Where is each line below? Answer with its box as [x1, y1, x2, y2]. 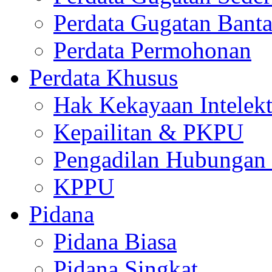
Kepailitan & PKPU [53, 118, 243, 145]
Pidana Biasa [53, 228, 177, 254]
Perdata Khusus [29, 64, 178, 90]
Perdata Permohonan [53, 36, 251, 63]
